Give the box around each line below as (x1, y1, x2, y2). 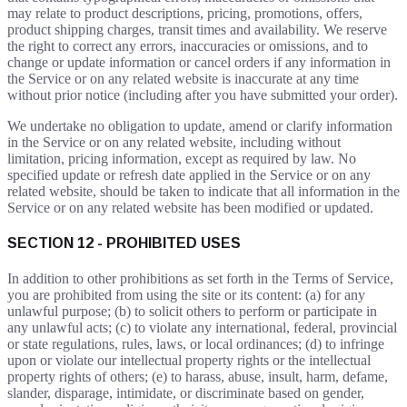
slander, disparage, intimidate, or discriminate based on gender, (7, 385, 364, 402)
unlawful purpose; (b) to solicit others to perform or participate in (7, 303, 377, 320)
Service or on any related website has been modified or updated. (7, 199, 373, 215)
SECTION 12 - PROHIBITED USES (7, 235, 241, 252)
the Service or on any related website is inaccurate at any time (7, 70, 359, 86)
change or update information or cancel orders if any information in (7, 54, 391, 70)
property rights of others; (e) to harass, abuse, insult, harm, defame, (7, 369, 388, 385)
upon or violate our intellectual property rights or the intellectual (7, 352, 371, 369)
